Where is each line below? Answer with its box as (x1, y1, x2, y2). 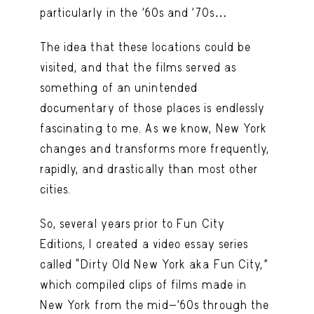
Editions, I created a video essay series (39, 236, 249, 251)
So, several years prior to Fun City (39, 216, 226, 231)
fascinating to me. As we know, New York (39, 121, 268, 135)
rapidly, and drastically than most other (39, 161, 259, 176)
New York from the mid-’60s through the (39, 297, 270, 312)
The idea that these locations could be (39, 39, 252, 54)
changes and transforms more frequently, (39, 141, 270, 156)
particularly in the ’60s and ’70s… (39, 5, 228, 20)
